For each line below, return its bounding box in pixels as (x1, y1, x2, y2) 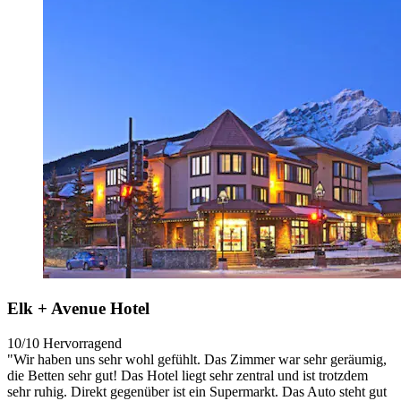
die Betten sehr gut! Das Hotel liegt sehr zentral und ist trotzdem (7, 367, 368, 383)
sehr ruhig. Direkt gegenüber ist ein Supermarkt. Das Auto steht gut (7, 383, 387, 399)
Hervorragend (43, 335, 122, 351)
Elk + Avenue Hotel (7, 299, 149, 319)
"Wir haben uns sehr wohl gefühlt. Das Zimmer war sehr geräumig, (7, 351, 387, 367)
